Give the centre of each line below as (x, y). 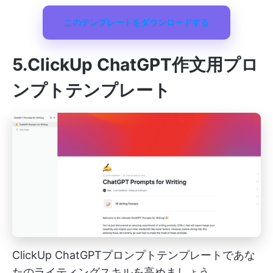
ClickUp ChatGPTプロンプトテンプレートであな (134, 255)
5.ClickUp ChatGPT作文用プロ (135, 65)
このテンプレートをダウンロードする (136, 23)
